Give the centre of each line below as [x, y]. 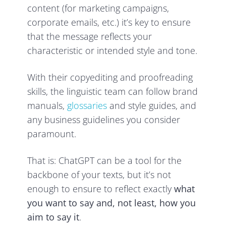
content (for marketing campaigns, [98, 8]
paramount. [52, 134]
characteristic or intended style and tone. [112, 51]
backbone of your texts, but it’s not [99, 175]
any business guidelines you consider [104, 120]
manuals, [47, 106]
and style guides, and [152, 106]
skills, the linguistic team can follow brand [113, 92]
